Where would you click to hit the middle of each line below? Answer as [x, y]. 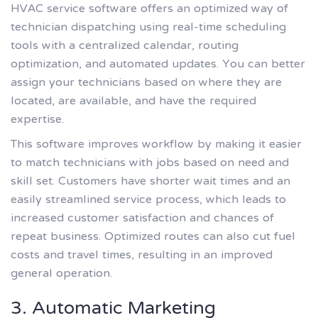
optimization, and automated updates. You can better [158, 64]
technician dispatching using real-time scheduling [148, 27]
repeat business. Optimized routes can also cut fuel [153, 237]
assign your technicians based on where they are [146, 83]
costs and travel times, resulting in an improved [142, 256]
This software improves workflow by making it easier [156, 145]
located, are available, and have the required [133, 101]
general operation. [61, 274]
